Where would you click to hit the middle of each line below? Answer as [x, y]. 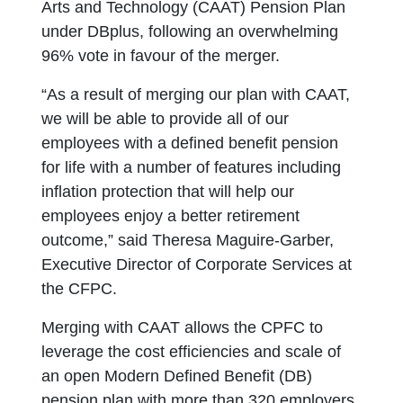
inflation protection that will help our [168, 192]
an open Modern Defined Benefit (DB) [177, 376]
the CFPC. [80, 289]
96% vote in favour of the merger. [161, 56]
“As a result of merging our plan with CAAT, [196, 94]
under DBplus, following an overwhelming [190, 31]
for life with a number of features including [192, 167]
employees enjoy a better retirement [171, 216]
